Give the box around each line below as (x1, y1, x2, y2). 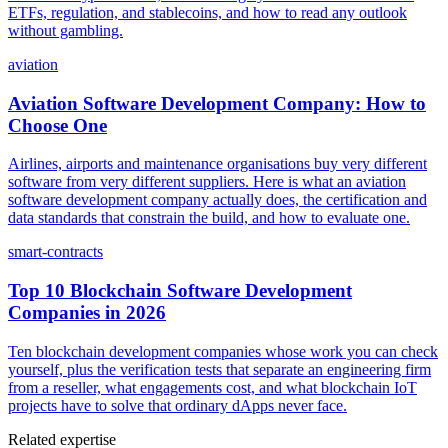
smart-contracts (8, 243, 103, 261)
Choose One (8, 114, 107, 136)
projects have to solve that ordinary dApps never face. (8, 396, 347, 414)
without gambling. (8, 21, 123, 39)
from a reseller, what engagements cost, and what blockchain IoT (8, 378, 417, 396)
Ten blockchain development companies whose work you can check (8, 342, 438, 360)
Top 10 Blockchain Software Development (8, 279, 352, 301)
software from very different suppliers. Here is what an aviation (8, 173, 406, 191)
